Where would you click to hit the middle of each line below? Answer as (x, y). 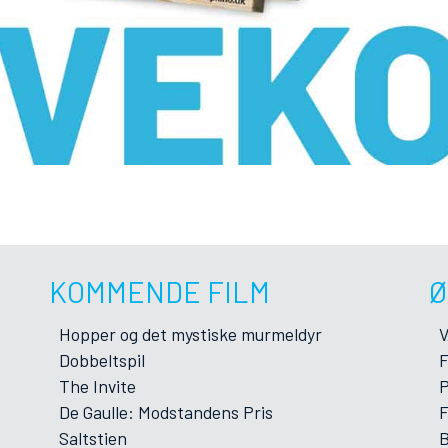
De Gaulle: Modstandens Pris (166, 412)
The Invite (97, 386)
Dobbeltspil (102, 360)
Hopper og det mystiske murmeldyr (190, 334)
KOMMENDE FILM (159, 291)
